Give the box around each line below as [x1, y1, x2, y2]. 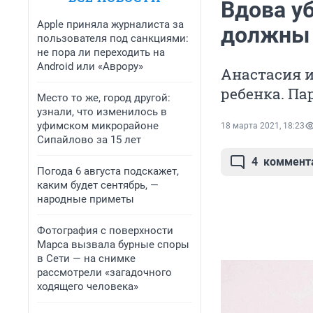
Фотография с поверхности [37, 224, 173, 237]
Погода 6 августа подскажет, [37, 165, 179, 177]
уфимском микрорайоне [37, 119, 159, 132]
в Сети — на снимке [37, 252, 136, 265]
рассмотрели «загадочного [37, 266, 172, 279]
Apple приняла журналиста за [37, 18, 184, 31]
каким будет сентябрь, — [37, 179, 159, 191]
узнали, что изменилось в [37, 105, 167, 118]
